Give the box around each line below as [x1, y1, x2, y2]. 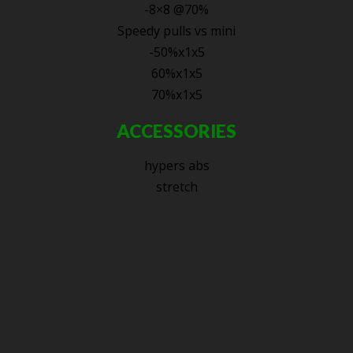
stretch [155, 178, 198, 195]
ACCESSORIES [117, 120, 236, 142]
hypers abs [143, 157, 210, 174]
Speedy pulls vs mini [117, 22, 236, 39]
